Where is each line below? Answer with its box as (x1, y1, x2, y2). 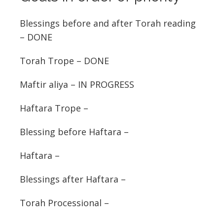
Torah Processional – (20, 197, 109, 209)
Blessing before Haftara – (20, 126, 129, 138)
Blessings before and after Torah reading (20, 17, 196, 29)
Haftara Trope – (20, 102, 88, 114)
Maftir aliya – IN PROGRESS (20, 78, 134, 90)
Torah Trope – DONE (20, 55, 109, 67)
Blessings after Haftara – (20, 173, 126, 185)
